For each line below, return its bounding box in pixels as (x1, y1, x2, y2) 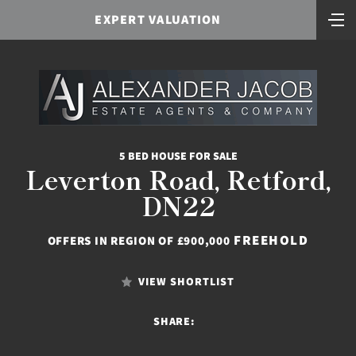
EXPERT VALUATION (95, 11, 222, 28)
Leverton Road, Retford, (25, 161, 331, 197)
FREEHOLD (230, 231, 309, 249)
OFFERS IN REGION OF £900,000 (47, 233, 230, 248)
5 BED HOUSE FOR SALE (118, 149, 238, 163)
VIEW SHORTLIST (138, 274, 234, 288)
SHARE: (153, 314, 195, 328)
